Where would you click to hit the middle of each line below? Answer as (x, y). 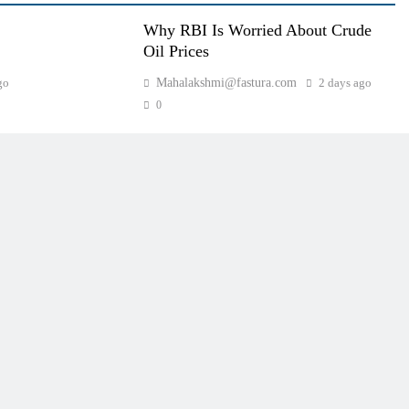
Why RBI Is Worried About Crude (257, 30)
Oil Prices (176, 51)
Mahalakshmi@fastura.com (226, 82)
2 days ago (345, 82)
